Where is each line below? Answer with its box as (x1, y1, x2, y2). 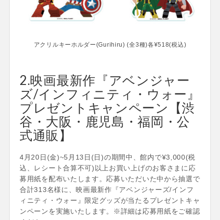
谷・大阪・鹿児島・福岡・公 (20, 113, 191, 129)
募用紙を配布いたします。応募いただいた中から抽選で (20, 174, 200, 183)
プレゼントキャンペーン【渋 (20, 99, 195, 115)
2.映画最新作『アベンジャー (20, 72, 190, 88)
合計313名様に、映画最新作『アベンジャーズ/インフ (20, 185, 194, 193)
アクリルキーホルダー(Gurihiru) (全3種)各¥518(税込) (33, 41, 187, 48)
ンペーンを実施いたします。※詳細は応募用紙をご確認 (20, 207, 200, 215)
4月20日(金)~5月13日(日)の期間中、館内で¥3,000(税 (20, 153, 196, 161)
